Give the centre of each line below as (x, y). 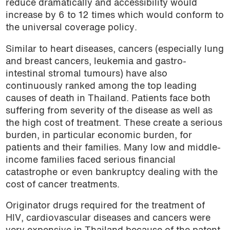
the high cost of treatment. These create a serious (114, 123)
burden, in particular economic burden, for (99, 136)
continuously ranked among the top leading (101, 86)
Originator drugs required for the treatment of (105, 206)
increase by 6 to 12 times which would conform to (114, 16)
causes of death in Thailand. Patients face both (108, 99)
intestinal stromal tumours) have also (86, 74)
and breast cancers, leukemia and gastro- (96, 62)
